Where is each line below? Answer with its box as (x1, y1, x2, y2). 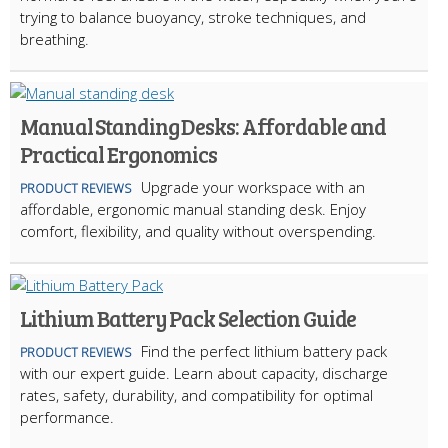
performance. (20, 407, 114, 428)
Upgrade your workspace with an (141, 177, 365, 198)
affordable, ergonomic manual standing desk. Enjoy (20, 199, 366, 220)
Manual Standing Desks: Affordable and (20, 111, 387, 142)
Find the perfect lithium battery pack (141, 341, 387, 362)
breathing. (20, 29, 89, 50)
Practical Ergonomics (20, 139, 217, 170)
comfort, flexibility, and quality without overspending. (20, 221, 376, 242)
